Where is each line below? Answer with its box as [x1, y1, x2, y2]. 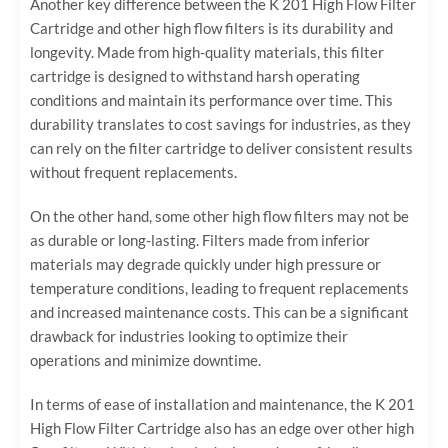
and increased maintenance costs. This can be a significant [30, 302, 409, 321]
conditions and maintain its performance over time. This [30, 90, 393, 109]
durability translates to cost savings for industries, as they [30, 114, 411, 133]
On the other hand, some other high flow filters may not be [30, 206, 409, 225]
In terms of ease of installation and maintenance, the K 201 [30, 394, 415, 413]
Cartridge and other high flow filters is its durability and [30, 18, 393, 37]
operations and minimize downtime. [30, 350, 261, 369]
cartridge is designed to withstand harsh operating [30, 66, 360, 85]
